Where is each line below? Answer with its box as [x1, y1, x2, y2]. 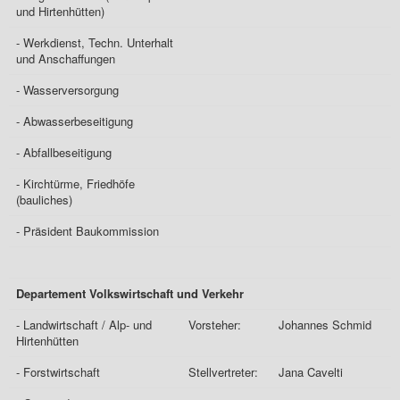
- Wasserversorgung [16, 81, 119, 98]
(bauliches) [16, 191, 72, 208]
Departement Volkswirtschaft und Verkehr [16, 285, 244, 302]
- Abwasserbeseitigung [16, 112, 133, 129]
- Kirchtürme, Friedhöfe [16, 175, 135, 192]
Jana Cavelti [279, 363, 343, 380]
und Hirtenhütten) [16, 3, 104, 20]
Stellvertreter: [188, 363, 258, 380]
